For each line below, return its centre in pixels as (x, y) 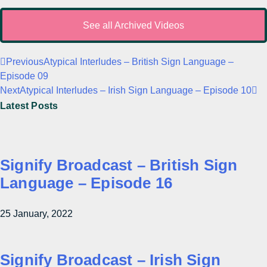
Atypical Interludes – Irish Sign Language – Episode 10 (136, 90)
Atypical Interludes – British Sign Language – (139, 62)
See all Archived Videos (133, 25)
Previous (25, 62)
